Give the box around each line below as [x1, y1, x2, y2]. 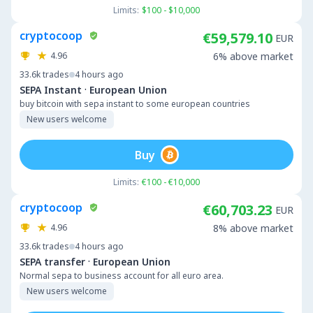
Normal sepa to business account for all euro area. [20, 270, 224, 282]
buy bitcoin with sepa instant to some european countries [20, 98, 250, 110]
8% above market [213, 221, 293, 235]
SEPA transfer [20, 254, 85, 268]
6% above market [213, 50, 293, 63]
